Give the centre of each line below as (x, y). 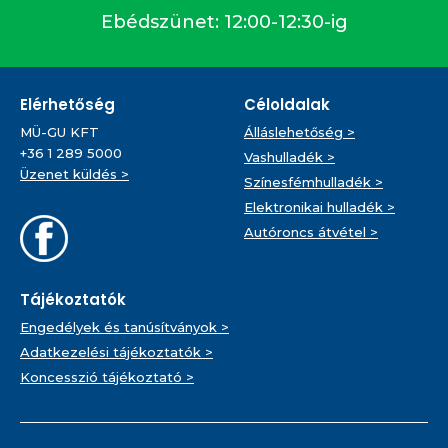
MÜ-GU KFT (59, 131)
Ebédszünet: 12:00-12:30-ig (224, 21)
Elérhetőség (67, 104)
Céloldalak (287, 104)
